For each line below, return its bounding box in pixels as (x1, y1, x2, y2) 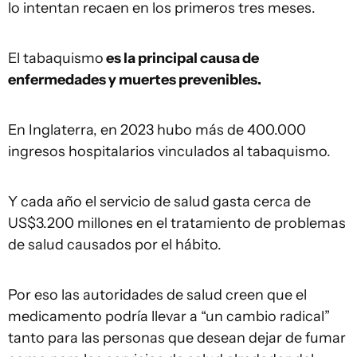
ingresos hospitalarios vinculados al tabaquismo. (8, 142, 331, 160)
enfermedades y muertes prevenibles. (8, 70, 261, 88)
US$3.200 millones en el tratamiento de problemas (8, 214, 346, 232)
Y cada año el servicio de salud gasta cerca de (8, 192, 311, 210)
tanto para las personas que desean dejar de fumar (8, 328, 346, 347)
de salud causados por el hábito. (8, 235, 222, 253)
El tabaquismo (8, 49, 104, 67)
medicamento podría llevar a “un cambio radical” (8, 307, 330, 325)
